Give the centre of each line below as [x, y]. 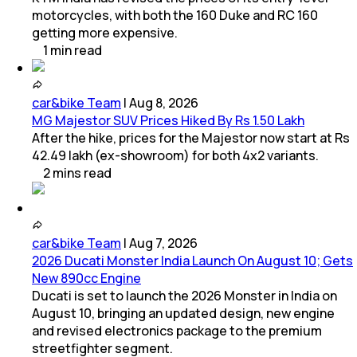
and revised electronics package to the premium [177, 331]
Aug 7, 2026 [163, 243]
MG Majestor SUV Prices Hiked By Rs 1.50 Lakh [168, 121]
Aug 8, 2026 [164, 103]
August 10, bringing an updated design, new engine [183, 314]
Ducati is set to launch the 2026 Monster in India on [184, 296]
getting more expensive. [105, 33]
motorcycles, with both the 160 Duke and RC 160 [175, 16]
